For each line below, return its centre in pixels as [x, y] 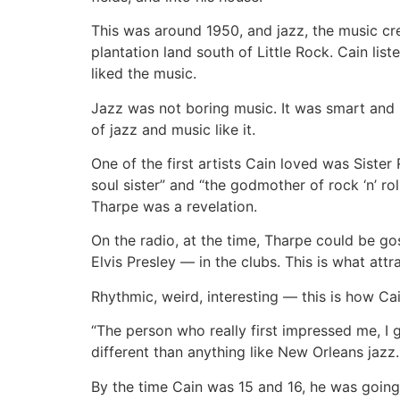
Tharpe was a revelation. [174, 206]
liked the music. [144, 74]
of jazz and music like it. [173, 129]
